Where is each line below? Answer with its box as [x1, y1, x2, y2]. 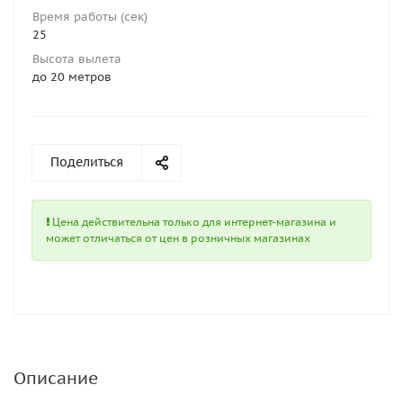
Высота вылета [32, 51, 121, 67]
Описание [13, 367, 98, 389]
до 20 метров [32, 69, 112, 85]
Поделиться [50, 154, 123, 170]
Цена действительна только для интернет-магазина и [49, 215, 336, 228]
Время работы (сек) [32, 9, 148, 24]
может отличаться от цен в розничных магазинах [46, 231, 310, 245]
